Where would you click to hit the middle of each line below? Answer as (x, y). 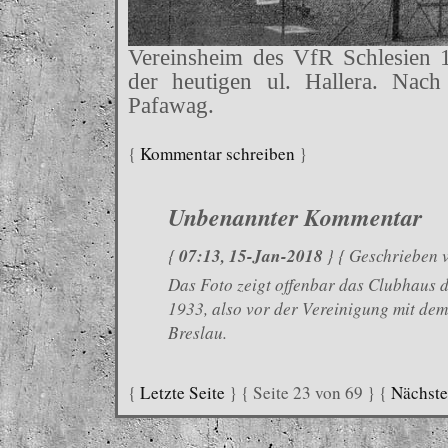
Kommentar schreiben (217, 153)
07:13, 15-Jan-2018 (251, 255)
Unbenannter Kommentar (295, 216)
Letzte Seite (182, 392)
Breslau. (197, 332)
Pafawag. (171, 105)
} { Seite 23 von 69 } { (308, 392)
